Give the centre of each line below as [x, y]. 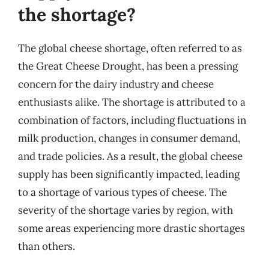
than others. [47, 246]
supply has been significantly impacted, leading [129, 174]
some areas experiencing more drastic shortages [131, 228]
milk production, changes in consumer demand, [129, 138]
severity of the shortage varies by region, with [125, 210]
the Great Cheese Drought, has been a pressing [128, 66]
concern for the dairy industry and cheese [116, 84]
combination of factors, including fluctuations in [132, 120]
